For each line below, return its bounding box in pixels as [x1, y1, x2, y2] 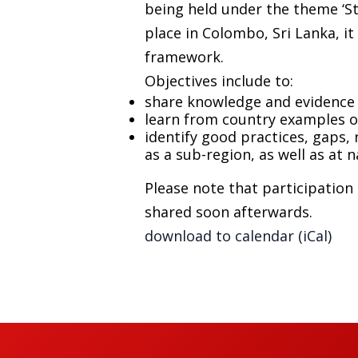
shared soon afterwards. [145, 201, 312, 221]
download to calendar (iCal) [145, 225, 332, 245]
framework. [145, 46, 224, 66]
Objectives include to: [145, 70, 293, 90]
